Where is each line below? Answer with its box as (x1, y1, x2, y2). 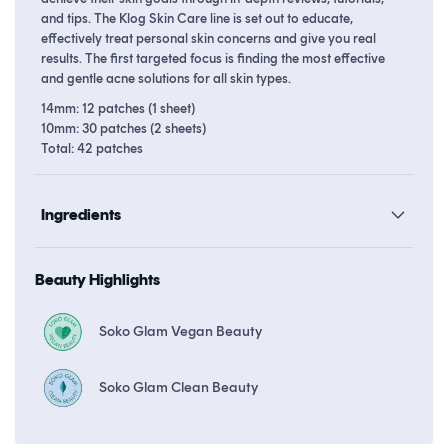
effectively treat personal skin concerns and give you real (41, 30, 376, 46)
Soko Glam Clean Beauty (99, 378, 258, 396)
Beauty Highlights (35, 269, 160, 289)
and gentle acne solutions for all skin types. (41, 70, 291, 86)
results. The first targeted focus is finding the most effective (41, 50, 385, 66)
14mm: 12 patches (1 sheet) (41, 100, 195, 116)
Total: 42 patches (41, 140, 143, 156)
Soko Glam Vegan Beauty (99, 322, 262, 340)
